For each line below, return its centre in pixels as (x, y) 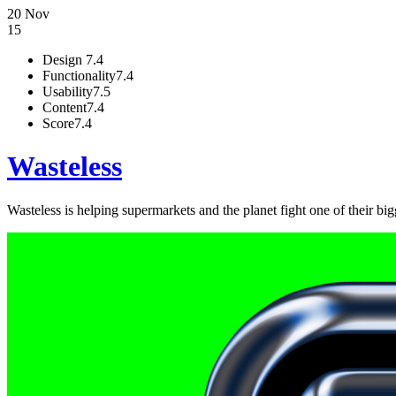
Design (64, 60)
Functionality (79, 76)
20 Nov (28, 14)
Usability (68, 91)
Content (65, 107)
